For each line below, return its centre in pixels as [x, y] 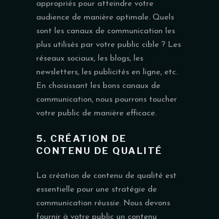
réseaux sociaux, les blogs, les [90, 58]
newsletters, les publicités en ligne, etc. [107, 72]
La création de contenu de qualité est [106, 175]
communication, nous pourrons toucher [107, 99]
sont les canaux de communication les [106, 31]
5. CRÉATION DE [82, 138]
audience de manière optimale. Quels [105, 17]
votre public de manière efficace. [96, 113]
